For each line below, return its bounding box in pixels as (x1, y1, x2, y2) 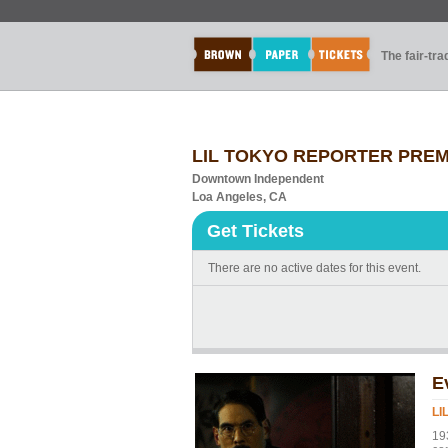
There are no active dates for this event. (208, 261, 421, 275)
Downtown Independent (192, 172, 324, 186)
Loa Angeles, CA (192, 190, 287, 204)
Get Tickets (207, 221, 304, 241)
